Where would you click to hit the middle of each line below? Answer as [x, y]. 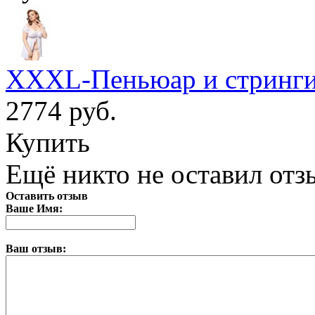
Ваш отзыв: [36, 248]
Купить [48, 142]
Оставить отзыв [47, 195]
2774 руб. [61, 110]
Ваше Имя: [34, 208]
